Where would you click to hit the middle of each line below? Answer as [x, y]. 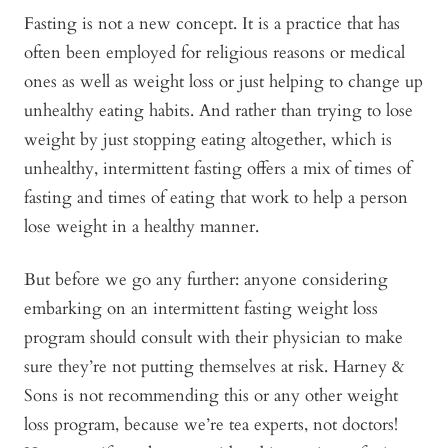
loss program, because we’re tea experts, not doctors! [211, 424]
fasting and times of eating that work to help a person [216, 197]
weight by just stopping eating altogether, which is [208, 139]
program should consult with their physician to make [213, 337]
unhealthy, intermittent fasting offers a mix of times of [217, 168]
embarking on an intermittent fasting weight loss [201, 308]
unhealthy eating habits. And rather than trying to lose [218, 110]
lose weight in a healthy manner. [141, 226]
